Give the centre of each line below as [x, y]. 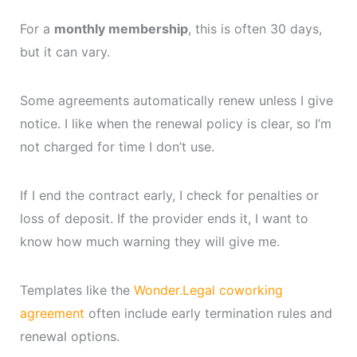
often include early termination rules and [208, 313]
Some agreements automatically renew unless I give [176, 100]
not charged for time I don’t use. [117, 146]
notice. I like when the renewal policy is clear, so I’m [175, 123]
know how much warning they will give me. [149, 241]
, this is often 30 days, [255, 28]
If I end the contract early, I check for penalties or [169, 195]
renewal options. [69, 336]
